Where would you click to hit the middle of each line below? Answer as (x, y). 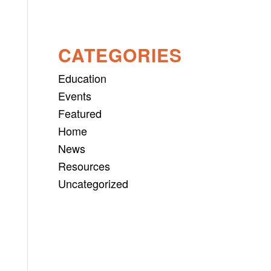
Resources (84, 165)
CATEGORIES (120, 54)
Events (75, 95)
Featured (80, 113)
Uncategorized (93, 183)
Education (83, 78)
